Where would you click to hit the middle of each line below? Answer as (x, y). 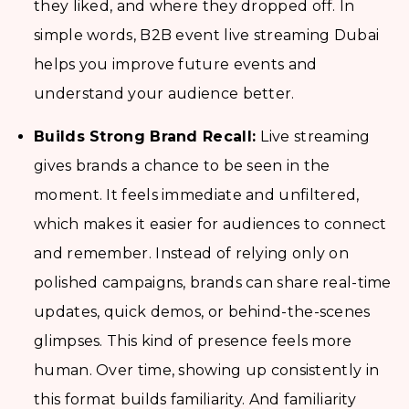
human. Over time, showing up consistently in (207, 371)
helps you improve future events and (176, 65)
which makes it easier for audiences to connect (210, 225)
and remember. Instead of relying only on (191, 254)
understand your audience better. (164, 94)
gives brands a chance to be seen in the (182, 166)
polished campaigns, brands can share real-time (213, 283)
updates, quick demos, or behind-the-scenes (202, 312)
